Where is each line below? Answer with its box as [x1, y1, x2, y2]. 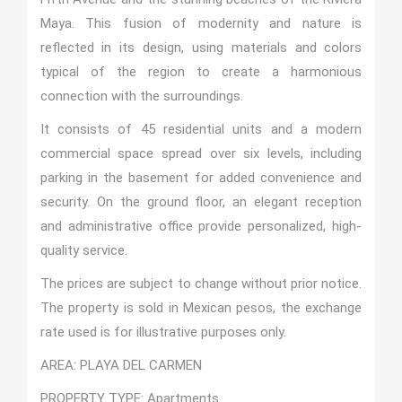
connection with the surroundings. [39, 88, 243, 104]
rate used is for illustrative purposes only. [39, 324, 286, 340]
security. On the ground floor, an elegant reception [39, 194, 363, 210]
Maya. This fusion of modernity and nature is [39, 15, 363, 31]
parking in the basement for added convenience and [39, 170, 363, 186]
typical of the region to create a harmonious [39, 64, 363, 80]
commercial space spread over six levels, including [39, 145, 363, 162]
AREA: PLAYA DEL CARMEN [39, 357, 205, 373]
